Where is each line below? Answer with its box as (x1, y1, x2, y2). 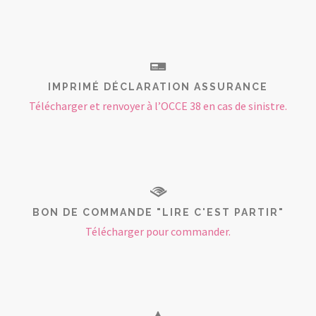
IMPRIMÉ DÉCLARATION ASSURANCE (48, 81, 268, 92)
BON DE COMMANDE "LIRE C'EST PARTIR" (32, 207, 284, 218)
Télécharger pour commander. (85, 224, 231, 238)
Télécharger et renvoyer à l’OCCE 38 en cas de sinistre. (29, 99, 287, 113)
